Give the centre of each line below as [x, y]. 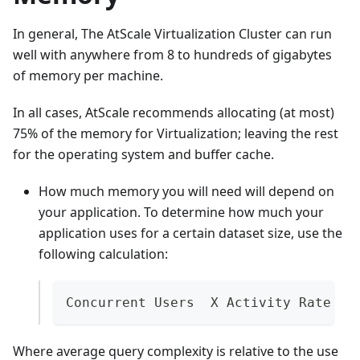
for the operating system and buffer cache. [143, 155]
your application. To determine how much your [181, 213]
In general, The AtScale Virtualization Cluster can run [172, 34]
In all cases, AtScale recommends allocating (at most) [174, 113]
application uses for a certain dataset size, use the [190, 233]
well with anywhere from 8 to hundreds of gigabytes [172, 55]
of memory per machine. [88, 76]
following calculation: [103, 254]
